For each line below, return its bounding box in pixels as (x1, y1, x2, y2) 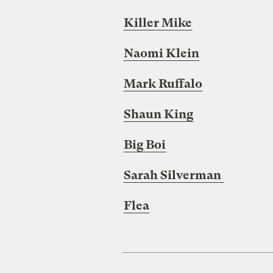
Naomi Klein (123, 46, 199, 61)
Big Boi (123, 138, 166, 152)
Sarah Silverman (123, 168, 224, 183)
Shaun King (123, 107, 193, 122)
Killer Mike (123, 16, 192, 30)
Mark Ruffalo (123, 77, 202, 91)
